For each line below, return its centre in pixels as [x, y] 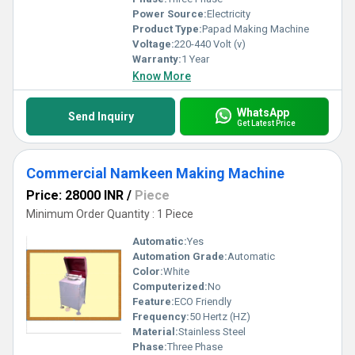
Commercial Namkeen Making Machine [155, 173]
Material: [155, 332]
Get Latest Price [266, 123]
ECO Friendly [203, 302]
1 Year [195, 59]
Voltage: [153, 44]
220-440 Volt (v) [210, 44]
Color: [148, 271]
